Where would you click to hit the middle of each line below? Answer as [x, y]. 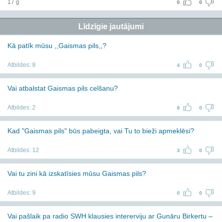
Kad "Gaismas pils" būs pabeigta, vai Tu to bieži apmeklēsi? [101, 131]
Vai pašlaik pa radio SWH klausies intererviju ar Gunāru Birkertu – [110, 216]
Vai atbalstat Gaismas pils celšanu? [63, 88]
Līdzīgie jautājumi [111, 27]
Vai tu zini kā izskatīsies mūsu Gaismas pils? [77, 173]
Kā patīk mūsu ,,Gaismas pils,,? [57, 46]
